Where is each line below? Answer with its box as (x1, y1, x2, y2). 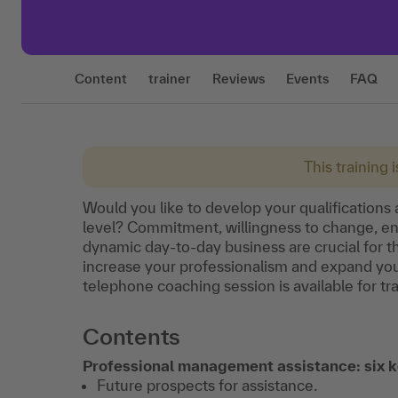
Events (286, 71, 329, 86)
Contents (83, 323, 181, 349)
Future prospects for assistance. (97, 377, 317, 394)
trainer (148, 71, 191, 86)
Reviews (212, 71, 265, 86)
